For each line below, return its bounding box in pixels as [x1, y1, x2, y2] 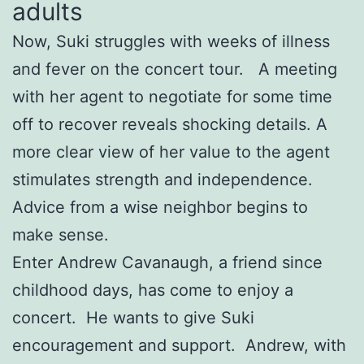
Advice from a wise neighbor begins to [12, 197, 308, 217]
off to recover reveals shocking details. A [12, 114, 327, 134]
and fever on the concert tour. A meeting [12, 58, 337, 79]
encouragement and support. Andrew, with [12, 335, 346, 355]
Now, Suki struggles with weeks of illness [12, 31, 330, 51]
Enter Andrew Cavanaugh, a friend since [12, 252, 323, 272]
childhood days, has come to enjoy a [12, 279, 293, 300]
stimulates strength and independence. [12, 169, 313, 189]
